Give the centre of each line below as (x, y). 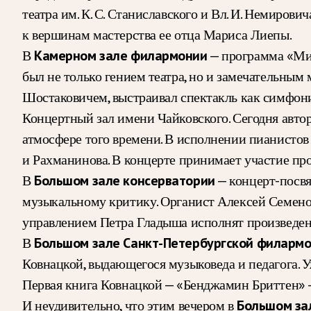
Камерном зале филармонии (121, 55)
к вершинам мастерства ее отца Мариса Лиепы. (157, 34)
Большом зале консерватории (125, 180)
